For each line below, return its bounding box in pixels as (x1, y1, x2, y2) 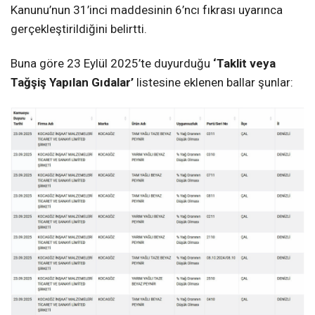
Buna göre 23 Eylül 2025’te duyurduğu (11, 56, 213, 71)
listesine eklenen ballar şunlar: (134, 75, 293, 90)
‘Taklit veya (213, 56, 276, 71)
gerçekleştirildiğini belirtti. (11, 22, 147, 37)
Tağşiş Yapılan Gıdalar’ (11, 75, 134, 90)
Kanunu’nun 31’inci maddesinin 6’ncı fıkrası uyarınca (11, 3, 283, 18)
